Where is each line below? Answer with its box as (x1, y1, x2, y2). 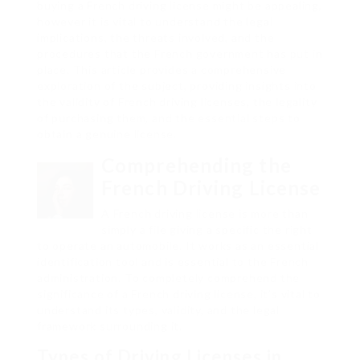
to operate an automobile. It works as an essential (37, 239, 319, 253)
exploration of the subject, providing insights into (37, 79, 317, 93)
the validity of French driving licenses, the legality (37, 95, 317, 109)
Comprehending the (101, 153, 292, 178)
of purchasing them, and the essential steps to (37, 111, 301, 125)
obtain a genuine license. (37, 127, 178, 141)
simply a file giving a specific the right (101, 223, 313, 237)
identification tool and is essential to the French (37, 255, 309, 269)
